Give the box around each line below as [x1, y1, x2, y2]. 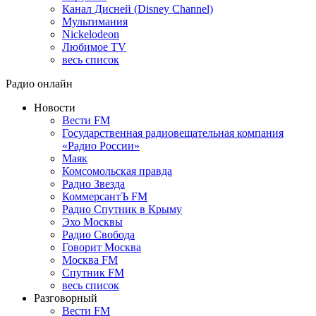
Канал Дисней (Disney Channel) [62, 2, 213, 15]
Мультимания [62, 15, 128, 28]
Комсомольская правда [62, 164, 172, 177]
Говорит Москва [62, 241, 141, 253]
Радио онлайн [6, 77, 73, 90]
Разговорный [34, 291, 97, 304]
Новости [34, 101, 75, 114]
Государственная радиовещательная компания [62, 126, 284, 139]
